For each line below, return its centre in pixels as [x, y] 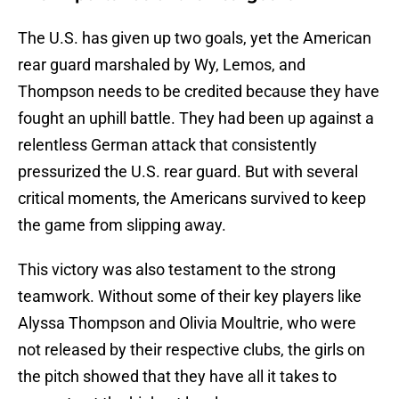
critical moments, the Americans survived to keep [192, 199]
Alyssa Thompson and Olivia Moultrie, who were [187, 323]
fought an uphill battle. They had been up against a [196, 118]
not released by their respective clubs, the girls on [191, 350]
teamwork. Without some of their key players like [190, 297]
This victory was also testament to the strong [177, 270]
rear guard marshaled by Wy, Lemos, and [162, 65]
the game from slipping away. [122, 225]
